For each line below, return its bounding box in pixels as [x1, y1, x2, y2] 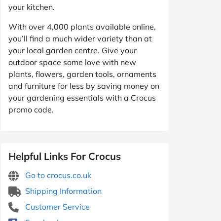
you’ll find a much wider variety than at [8, 33, 152, 43]
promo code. [8, 104, 54, 114]
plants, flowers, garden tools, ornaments [8, 69, 156, 79]
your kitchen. [8, 1, 55, 12]
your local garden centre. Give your [8, 45, 137, 55]
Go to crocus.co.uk [23, 170, 91, 180]
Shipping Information [23, 185, 102, 196]
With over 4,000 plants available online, [8, 21, 156, 32]
